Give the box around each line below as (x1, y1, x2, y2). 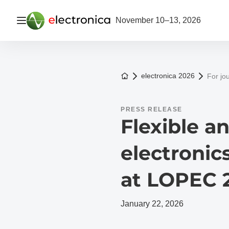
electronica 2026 (141, 72, 195, 80)
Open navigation (20, 15, 79, 24)
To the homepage (124, 71, 181, 79)
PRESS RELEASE (121, 106, 182, 113)
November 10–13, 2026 (116, 16, 201, 25)
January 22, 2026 (121, 199, 184, 208)
